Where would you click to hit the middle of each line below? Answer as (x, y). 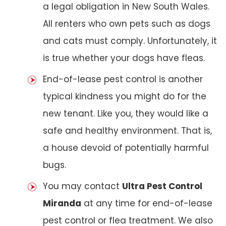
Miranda (62, 203)
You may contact (82, 186)
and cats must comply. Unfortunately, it (130, 41)
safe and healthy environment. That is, (127, 130)
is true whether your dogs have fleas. (124, 58)
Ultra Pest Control (162, 186)
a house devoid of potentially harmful (126, 148)
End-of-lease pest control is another (123, 79)
